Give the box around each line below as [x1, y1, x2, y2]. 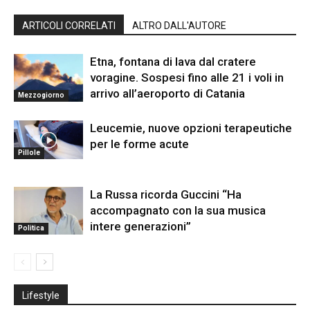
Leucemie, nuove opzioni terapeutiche [90, 121, 292, 136]
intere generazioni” [90, 219, 191, 234]
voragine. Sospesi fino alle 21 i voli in [90, 71, 284, 85]
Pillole [18, 149, 40, 157]
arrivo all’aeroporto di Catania [90, 86, 245, 101]
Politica [18, 224, 44, 232]
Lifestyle [22, 290, 60, 302]
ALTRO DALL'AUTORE [132, 20, 226, 32]
